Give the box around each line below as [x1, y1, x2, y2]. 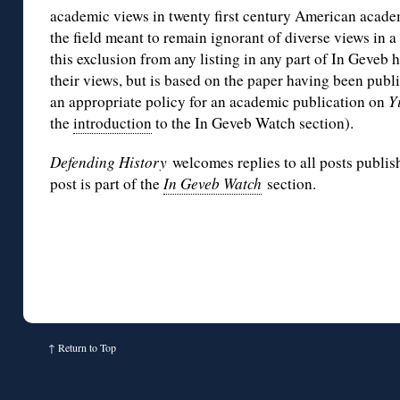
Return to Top [58, 340, 116, 355]
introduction [73, 112, 152, 134]
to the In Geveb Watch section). [152, 112, 354, 134]
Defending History [50, 152, 172, 173]
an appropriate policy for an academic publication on [50, 91, 388, 112]
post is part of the [50, 173, 163, 195]
